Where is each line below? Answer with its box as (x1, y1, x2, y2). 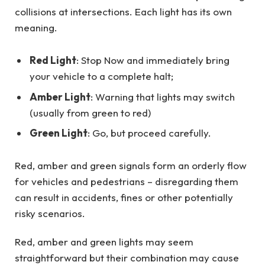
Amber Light (30, 90, 91, 103)
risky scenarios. (15, 207, 85, 220)
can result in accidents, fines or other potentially (15, 191, 233, 204)
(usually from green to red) (30, 106, 151, 119)
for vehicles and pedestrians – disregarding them (15, 175, 238, 188)
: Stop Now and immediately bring (76, 54, 230, 67)
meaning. (15, 21, 57, 34)
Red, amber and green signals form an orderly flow (15, 159, 247, 172)
